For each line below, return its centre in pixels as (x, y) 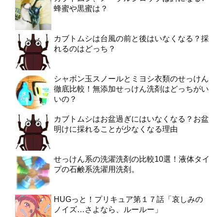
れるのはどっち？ (85, 48)
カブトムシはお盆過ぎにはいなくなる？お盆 (131, 119)
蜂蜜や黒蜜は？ (81, 8)
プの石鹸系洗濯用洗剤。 (96, 169)
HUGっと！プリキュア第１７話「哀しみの (128, 199)
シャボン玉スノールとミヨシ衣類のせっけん (131, 78)
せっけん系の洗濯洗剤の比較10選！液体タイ (132, 159)
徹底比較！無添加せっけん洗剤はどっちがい (131, 89)
